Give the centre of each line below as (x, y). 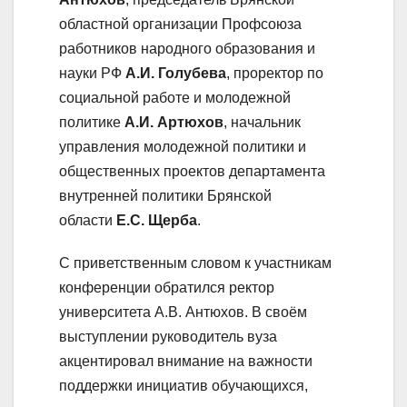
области (88, 220)
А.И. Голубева (176, 73)
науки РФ (92, 73)
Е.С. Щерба (157, 220)
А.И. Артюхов (174, 122)
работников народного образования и (187, 48)
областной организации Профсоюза (180, 24)
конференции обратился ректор (167, 287)
